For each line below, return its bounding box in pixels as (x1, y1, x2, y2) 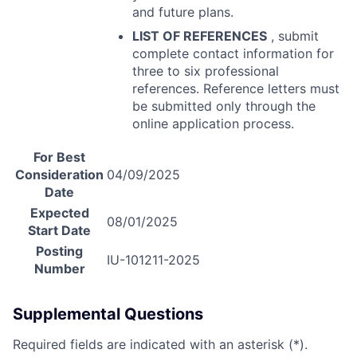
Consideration (15, 167, 104, 183)
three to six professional (132, 63, 279, 80)
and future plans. (132, 4, 233, 21)
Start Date (28, 222, 91, 239)
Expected (29, 205, 89, 222)
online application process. (132, 116, 294, 132)
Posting (36, 243, 83, 260)
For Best (33, 149, 85, 166)
